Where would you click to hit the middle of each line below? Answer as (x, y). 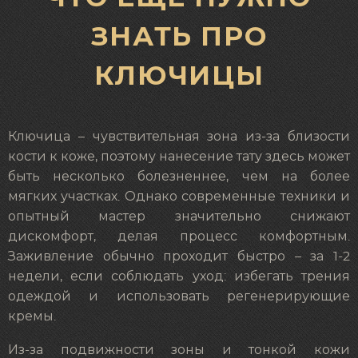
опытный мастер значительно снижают (179, 216)
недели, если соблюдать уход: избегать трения (179, 276)
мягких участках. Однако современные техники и (179, 196)
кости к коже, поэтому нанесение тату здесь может (179, 156)
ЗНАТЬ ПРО (179, 36)
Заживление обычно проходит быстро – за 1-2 (179, 256)
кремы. (32, 316)
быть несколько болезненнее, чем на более (179, 176)
